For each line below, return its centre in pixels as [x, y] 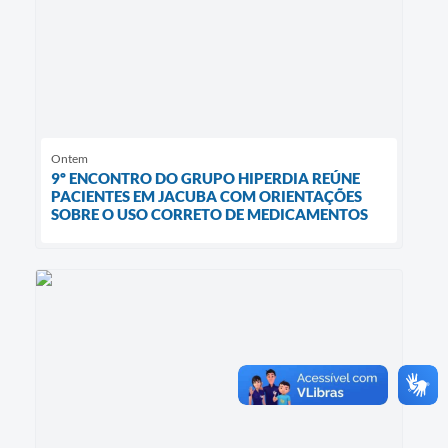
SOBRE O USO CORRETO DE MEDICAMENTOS [209, 213]
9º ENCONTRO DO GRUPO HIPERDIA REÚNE [205, 177]
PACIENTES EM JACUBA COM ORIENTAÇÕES [206, 195]
